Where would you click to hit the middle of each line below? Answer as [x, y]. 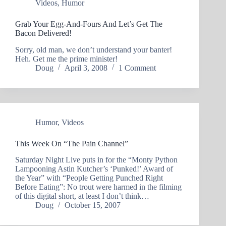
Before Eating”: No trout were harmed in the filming [98, 187]
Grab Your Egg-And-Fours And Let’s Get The [89, 24]
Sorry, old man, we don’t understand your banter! [94, 49]
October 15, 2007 [93, 205]
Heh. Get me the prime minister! [66, 59]
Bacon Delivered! [43, 33]
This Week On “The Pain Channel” [72, 143]
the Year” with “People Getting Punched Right [89, 178]
